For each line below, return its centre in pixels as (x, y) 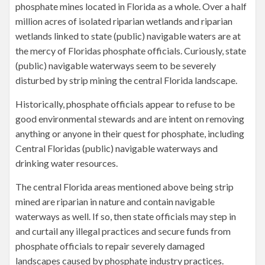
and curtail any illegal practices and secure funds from (123, 231)
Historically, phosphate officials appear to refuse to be (125, 104)
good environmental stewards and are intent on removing (130, 119)
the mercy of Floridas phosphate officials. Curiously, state (131, 51)
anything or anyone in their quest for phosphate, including (130, 133)
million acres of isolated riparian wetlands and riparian (124, 21)
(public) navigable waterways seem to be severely (116, 65)
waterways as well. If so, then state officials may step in (126, 216)
